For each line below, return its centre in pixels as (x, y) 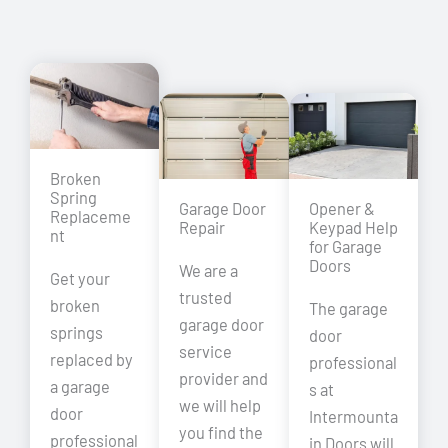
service (206, 352)
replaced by (91, 360)
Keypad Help (353, 228)
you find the (221, 433)
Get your (80, 279)
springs (76, 333)
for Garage (345, 247)
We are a (209, 271)
